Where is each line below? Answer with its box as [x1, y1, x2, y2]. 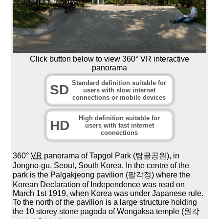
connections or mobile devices [72, 93, 166, 101]
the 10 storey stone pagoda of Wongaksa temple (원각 [13, 207, 200, 216]
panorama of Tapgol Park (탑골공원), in [42, 152, 180, 160]
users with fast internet [85, 122, 154, 130]
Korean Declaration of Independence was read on [13, 180, 185, 189]
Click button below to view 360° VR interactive [30, 54, 189, 63]
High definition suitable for [79, 114, 160, 122]
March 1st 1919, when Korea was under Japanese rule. [13, 189, 204, 198]
